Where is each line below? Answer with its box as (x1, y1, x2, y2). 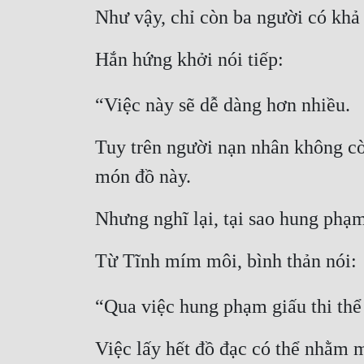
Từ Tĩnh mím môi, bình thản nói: (95, 250, 357, 272)
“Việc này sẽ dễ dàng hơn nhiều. (95, 94, 350, 116)
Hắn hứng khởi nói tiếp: (95, 49, 284, 71)
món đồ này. (95, 166, 191, 188)
